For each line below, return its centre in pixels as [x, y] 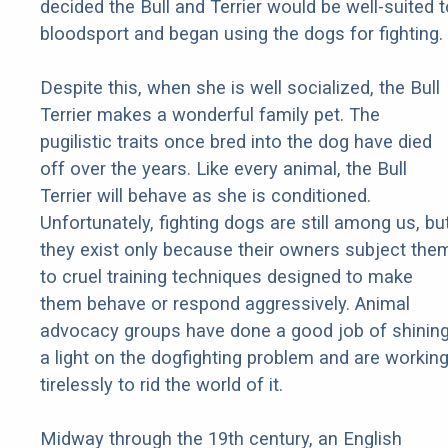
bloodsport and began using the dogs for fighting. [241, 34]
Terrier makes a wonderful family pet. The [210, 115]
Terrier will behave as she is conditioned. [205, 196]
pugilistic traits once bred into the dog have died [236, 142]
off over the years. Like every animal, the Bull [223, 169]
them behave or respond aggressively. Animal [225, 304]
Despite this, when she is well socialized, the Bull [240, 88]
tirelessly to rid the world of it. [161, 385]
